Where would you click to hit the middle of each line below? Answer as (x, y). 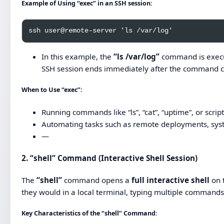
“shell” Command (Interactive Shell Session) (114, 158)
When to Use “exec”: (52, 90)
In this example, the (78, 57)
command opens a (97, 180)
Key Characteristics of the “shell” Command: (90, 213)
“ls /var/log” (137, 57)
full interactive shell (171, 180)
